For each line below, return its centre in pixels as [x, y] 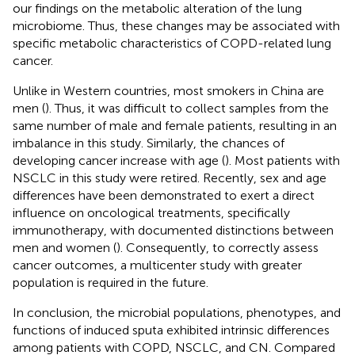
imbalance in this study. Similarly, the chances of [149, 143]
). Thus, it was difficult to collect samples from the [187, 108]
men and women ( [65, 247]
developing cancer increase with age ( [119, 160]
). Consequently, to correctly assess [218, 247]
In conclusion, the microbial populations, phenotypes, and [177, 312]
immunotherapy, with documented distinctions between [173, 230]
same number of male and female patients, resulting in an [175, 125]
